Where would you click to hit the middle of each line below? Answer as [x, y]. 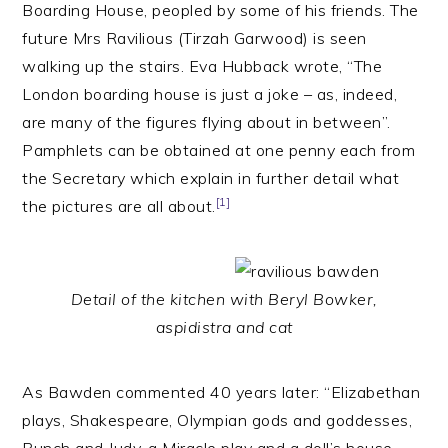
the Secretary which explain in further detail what [211, 178]
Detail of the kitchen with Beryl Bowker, [224, 299]
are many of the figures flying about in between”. [206, 122]
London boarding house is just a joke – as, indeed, [210, 94]
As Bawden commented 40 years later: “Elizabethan [221, 392]
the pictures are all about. [119, 206]
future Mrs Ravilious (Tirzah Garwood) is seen [194, 38]
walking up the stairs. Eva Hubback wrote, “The [202, 66]
